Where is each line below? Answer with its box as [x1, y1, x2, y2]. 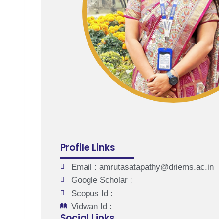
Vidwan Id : [71, 201, 112, 211]
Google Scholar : [71, 175, 132, 185]
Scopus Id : [71, 188, 113, 198]
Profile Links [60, 140, 115, 154]
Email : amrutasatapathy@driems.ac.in [71, 162, 214, 172]
